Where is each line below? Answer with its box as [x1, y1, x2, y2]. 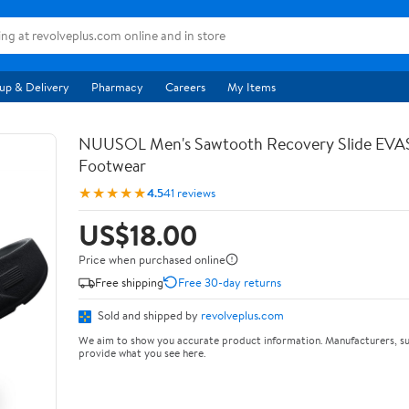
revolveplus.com [201, 307, 284, 323]
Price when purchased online [79, 251, 225, 267]
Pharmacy [91, 79, 143, 95]
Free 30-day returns [178, 273, 281, 290]
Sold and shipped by [95, 307, 201, 323]
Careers [165, 79, 205, 95]
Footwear [79, 154, 146, 177]
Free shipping [95, 273, 163, 290]
